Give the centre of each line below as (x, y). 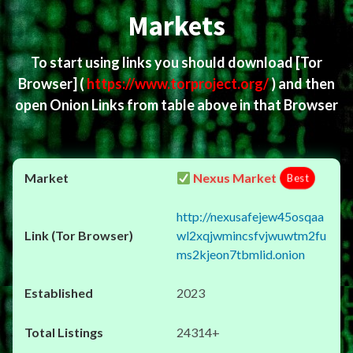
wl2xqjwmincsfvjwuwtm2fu (251, 235)
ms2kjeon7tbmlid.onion (241, 254)
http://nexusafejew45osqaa (250, 216)
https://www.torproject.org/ (179, 84)
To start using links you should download (163, 62)
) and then (303, 84)
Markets (176, 26)
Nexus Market (234, 178)
